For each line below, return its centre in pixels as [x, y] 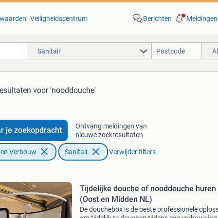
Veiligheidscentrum [59, 18]
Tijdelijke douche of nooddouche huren [148, 189]
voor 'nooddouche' [64, 90]
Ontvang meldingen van [111, 126]
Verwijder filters [132, 152]
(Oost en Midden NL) [116, 199]
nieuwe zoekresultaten [109, 135]
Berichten [157, 18]
